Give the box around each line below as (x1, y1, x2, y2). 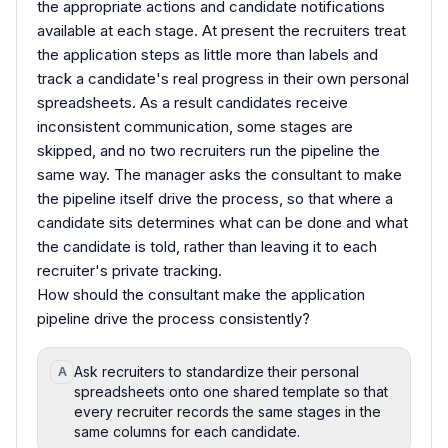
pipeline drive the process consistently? (37, 308, 310, 328)
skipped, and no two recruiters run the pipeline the (37, 140, 380, 160)
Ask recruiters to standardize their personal (74, 362, 359, 380)
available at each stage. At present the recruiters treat (37, 20, 406, 40)
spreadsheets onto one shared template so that (74, 382, 388, 400)
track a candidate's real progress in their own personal (37, 68, 409, 88)
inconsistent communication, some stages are (37, 116, 353, 136)
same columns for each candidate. (74, 422, 300, 440)
